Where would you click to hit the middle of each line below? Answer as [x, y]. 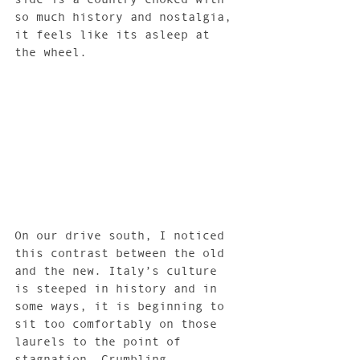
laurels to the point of [101, 342]
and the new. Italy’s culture [119, 271]
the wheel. [51, 52]
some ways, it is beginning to [123, 306]
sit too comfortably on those [119, 324]
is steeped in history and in [119, 288]
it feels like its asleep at [116, 34]
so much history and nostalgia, [127, 16]
